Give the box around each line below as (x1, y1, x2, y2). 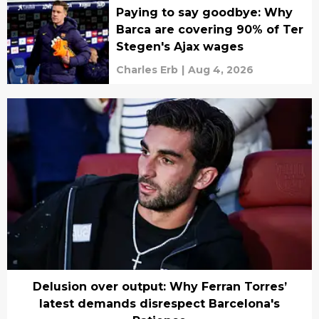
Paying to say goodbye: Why (115, 6, 293, 20)
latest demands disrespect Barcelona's (39, 297, 280, 310)
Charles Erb (115, 63, 178, 77)
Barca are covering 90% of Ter (115, 23, 303, 37)
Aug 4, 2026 (187, 63, 253, 77)
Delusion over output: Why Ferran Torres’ (32, 280, 287, 293)
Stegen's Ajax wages (115, 40, 244, 54)
